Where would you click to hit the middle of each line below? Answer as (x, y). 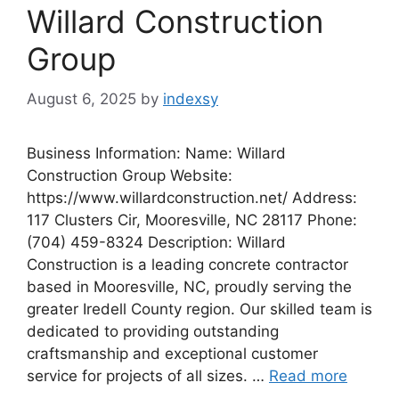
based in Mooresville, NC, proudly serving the (189, 286)
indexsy (191, 98)
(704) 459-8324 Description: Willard (156, 242)
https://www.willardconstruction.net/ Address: (192, 197)
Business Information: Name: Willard (156, 153)
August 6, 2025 (81, 98)
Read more (308, 375)
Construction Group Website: (130, 175)
